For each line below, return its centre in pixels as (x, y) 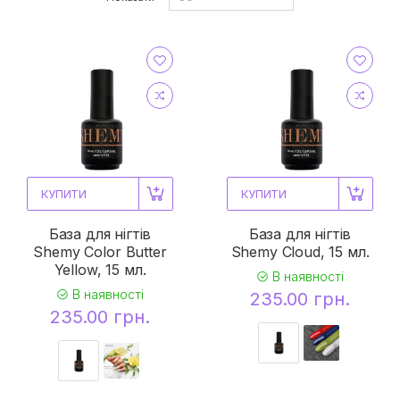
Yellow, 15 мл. (100, 269)
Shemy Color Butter (100, 251)
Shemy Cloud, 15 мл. (300, 251)
